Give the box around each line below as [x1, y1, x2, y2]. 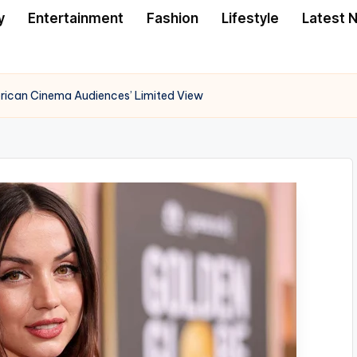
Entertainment [28, 10, 124, 26]
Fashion [147, 10, 198, 26]
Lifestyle [222, 10, 279, 26]
